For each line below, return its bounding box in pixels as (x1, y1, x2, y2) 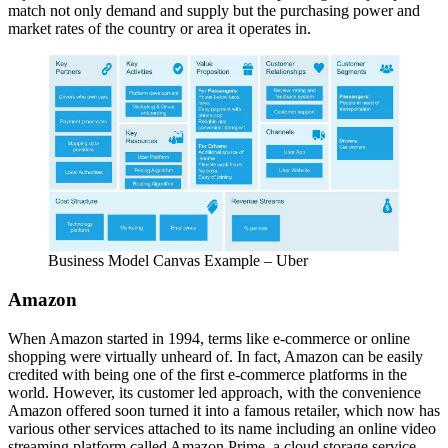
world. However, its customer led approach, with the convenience (8, 383, 421, 401)
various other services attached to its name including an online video (8, 419, 436, 437)
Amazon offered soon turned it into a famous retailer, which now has (8, 401, 440, 419)
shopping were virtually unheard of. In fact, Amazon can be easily (8, 347, 423, 365)
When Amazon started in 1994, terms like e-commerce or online (8, 329, 410, 347)
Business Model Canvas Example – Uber (48, 252, 308, 270)
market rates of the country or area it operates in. (8, 20, 311, 38)
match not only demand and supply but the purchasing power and (8, 2, 420, 20)
